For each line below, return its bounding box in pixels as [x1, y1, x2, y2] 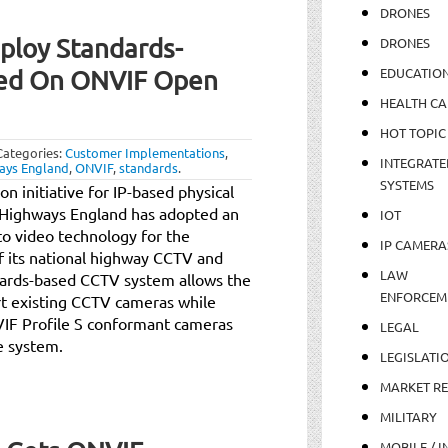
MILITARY [379, 407, 437, 425]
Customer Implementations [65, 143, 225, 161]
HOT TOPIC [379, 123, 446, 141]
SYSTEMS [379, 175, 434, 193]
